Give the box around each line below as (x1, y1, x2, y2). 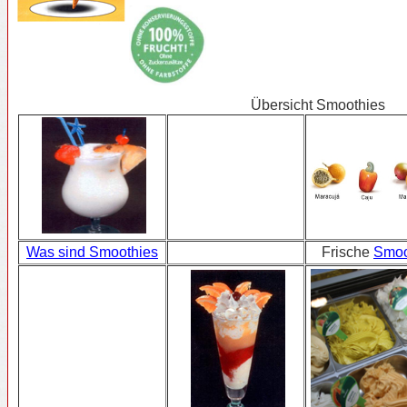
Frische (322, 243, 373, 260)
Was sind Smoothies (26, 243, 158, 260)
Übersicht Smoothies (251, 96, 385, 113)
